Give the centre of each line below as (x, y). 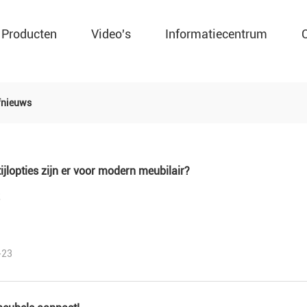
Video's (111, 34)
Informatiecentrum (216, 34)
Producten (29, 34)
